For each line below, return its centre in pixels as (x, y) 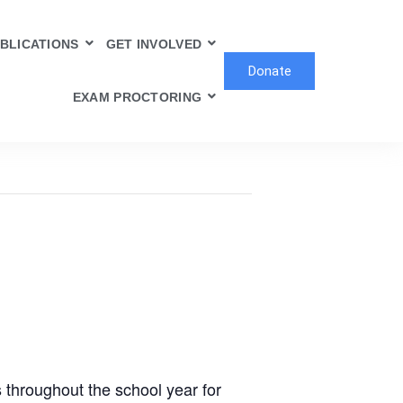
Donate (269, 71)
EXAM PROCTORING (137, 97)
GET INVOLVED (154, 44)
